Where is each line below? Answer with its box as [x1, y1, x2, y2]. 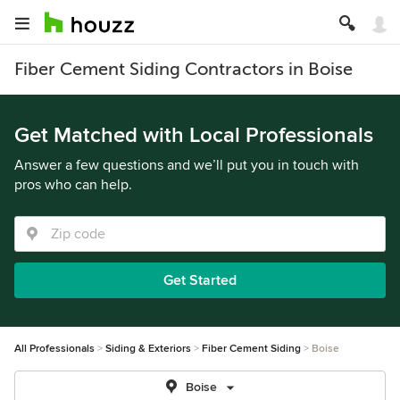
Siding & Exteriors [105, 342, 191, 355]
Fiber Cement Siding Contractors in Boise [14, 59, 353, 79]
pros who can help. [14, 176, 132, 194]
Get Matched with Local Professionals [14, 122, 373, 148]
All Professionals [14, 342, 95, 355]
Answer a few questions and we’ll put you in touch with [14, 156, 359, 174]
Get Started [163, 271, 237, 289]
